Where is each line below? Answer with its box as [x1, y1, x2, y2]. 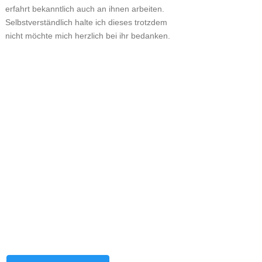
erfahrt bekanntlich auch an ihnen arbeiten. [5, 4, 164, 13]
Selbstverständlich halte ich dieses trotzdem [5, 18, 167, 27]
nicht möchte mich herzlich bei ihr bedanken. [5, 31, 170, 40]
